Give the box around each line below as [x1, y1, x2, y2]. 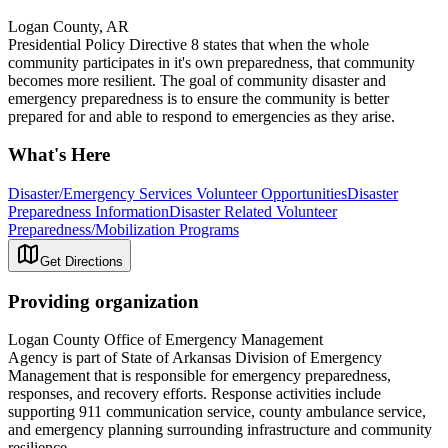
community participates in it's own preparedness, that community [8, 53, 415, 71]
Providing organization [8, 290, 199, 312]
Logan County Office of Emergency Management [8, 331, 323, 349]
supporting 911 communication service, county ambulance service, [8, 403, 426, 421]
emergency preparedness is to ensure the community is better [8, 89, 389, 107]
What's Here [8, 144, 110, 166]
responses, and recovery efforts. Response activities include [8, 385, 381, 403]
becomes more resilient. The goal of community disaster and [8, 71, 386, 89]
